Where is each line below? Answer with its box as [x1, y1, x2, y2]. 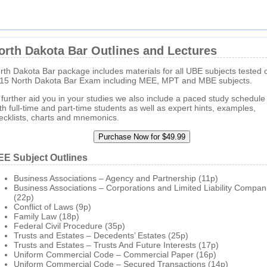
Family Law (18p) [14, 212, 79, 221]
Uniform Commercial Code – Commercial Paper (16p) [14, 250, 216, 259]
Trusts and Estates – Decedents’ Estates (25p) [14, 231, 188, 240]
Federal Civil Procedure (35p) [14, 221, 125, 231]
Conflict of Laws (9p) [14, 202, 91, 212]
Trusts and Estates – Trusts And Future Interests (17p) [14, 240, 219, 250]
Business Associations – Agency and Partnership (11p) [14, 173, 218, 183]
